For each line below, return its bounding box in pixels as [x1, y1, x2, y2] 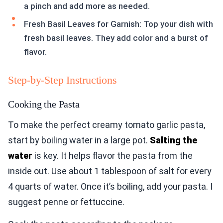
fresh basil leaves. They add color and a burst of [24, 33, 208, 43]
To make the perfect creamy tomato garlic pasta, [8, 119, 205, 130]
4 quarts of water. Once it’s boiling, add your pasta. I [8, 181, 213, 192]
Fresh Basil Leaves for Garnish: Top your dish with [24, 19, 213, 29]
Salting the [150, 135, 197, 146]
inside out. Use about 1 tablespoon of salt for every [8, 166, 212, 177]
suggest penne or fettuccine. [8, 197, 124, 208]
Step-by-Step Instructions [8, 74, 117, 87]
